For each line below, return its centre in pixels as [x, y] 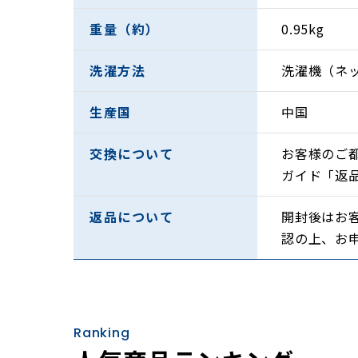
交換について [132, 154]
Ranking [102, 333]
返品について [132, 217]
